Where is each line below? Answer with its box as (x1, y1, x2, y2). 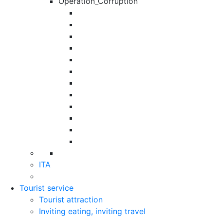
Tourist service (19, 182, 73, 193)
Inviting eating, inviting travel (39, 206, 145, 216)
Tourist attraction (39, 194, 103, 204)
